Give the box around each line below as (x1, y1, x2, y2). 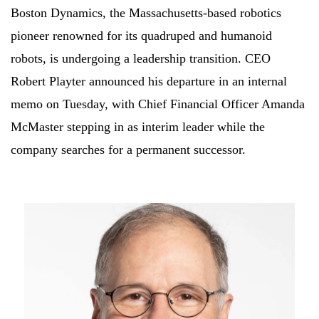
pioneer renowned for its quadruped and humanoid (11, 28, 272, 43)
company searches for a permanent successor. (11, 142, 246, 157)
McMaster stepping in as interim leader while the (11, 119, 265, 134)
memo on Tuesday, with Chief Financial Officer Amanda (11, 96, 305, 111)
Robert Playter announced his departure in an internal (11, 73, 287, 88)
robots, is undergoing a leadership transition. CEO (11, 51, 271, 66)
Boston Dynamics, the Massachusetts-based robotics (11, 5, 281, 20)
